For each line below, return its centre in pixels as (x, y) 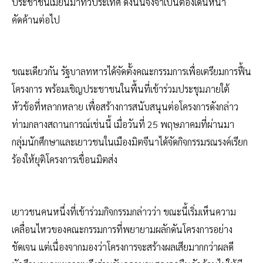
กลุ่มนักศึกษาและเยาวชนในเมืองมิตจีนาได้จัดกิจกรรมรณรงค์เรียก (130, 142)
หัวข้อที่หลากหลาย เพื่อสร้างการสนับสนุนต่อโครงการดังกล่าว (125, 107)
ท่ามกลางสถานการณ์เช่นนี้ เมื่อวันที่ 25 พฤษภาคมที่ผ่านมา (123, 124)
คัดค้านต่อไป (36, 19)
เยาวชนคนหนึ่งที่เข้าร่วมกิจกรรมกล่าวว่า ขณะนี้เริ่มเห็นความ (124, 211)
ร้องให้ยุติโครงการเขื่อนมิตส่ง (65, 160)
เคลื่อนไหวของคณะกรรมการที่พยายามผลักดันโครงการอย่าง (122, 229)
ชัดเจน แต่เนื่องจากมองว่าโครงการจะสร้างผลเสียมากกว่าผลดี (123, 247)
